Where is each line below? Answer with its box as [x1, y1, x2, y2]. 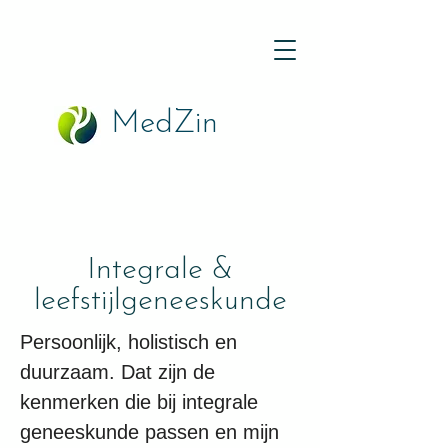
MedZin [111, 109, 218, 140]
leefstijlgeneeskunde [33, 286, 287, 317]
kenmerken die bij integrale [20, 391, 258, 413]
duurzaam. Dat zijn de [20, 361, 215, 383]
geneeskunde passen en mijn [20, 421, 279, 443]
